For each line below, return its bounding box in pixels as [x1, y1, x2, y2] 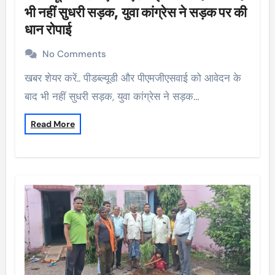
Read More [30, 118, 75, 130]
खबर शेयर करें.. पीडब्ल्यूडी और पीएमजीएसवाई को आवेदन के [24, 71, 33, 85]
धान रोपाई [24, 21, 71, 37]
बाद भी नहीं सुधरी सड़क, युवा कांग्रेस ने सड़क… [24, 89, 199, 103]
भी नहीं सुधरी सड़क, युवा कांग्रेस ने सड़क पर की [24, 4, 247, 20]
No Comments [42, 47, 106, 60]
